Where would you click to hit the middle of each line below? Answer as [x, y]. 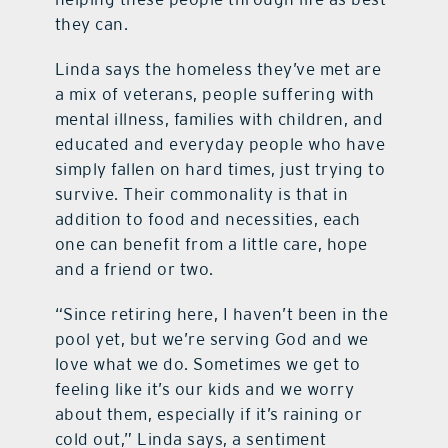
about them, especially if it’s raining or [208, 414]
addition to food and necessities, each [207, 219]
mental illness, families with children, [203, 119]
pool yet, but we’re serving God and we [211, 339]
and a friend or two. [134, 269]
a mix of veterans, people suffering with [214, 94]
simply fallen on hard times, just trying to [220, 169]
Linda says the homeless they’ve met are [218, 69]
